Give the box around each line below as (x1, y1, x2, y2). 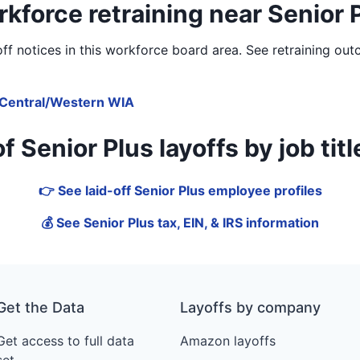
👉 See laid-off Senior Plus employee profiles (38, 182, 322, 199)
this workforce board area (79, 42, 239, 59)
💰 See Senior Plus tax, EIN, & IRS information (41, 215, 319, 231)
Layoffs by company (179, 299, 321, 317)
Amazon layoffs (179, 333, 276, 350)
